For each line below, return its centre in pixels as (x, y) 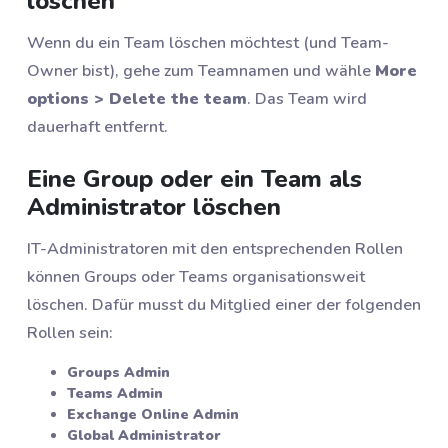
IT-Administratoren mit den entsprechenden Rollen (215, 249)
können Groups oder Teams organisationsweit (196, 277)
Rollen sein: (70, 333)
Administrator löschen (154, 206)
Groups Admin (118, 373)
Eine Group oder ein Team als (194, 178)
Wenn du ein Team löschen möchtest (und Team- (208, 42)
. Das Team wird (307, 98)
